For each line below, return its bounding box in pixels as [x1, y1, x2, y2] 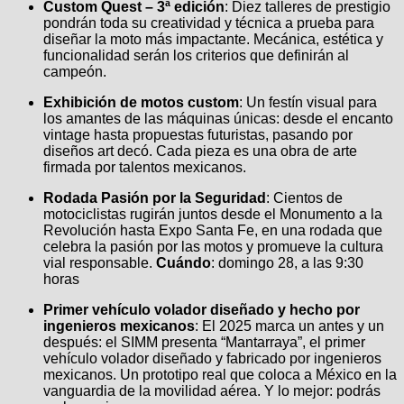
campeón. [43, 64, 106, 80]
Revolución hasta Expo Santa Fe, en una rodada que [43, 223, 382, 239]
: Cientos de [266, 190, 343, 207]
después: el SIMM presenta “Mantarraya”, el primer [43, 335, 365, 351]
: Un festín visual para [239, 95, 377, 111]
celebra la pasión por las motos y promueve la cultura [43, 239, 383, 255]
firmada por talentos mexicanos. [43, 160, 246, 176]
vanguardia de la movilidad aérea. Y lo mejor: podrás [43, 383, 381, 399]
